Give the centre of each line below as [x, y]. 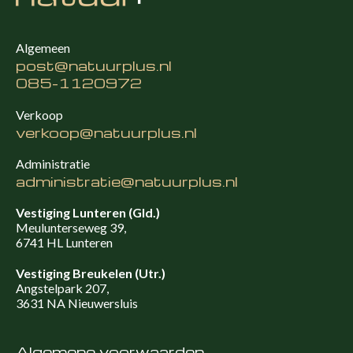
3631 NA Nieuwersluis [77, 303]
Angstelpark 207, [62, 288]
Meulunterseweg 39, [71, 228]
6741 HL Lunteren [64, 243]
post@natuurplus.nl [94, 65]
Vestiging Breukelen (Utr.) [91, 273]
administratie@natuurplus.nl [127, 181]
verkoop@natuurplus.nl [106, 132]
